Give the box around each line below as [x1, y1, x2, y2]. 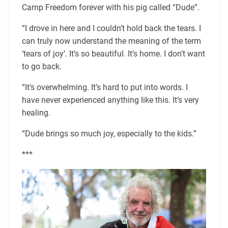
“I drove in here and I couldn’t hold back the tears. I [21, 23, 201, 34]
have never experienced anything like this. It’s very [21, 95, 199, 105]
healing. [21, 108, 50, 118]
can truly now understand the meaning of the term [21, 36, 201, 46]
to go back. [21, 62, 62, 72]
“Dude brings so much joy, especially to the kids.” [21, 129, 196, 139]
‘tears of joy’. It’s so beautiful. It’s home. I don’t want [21, 49, 205, 59]
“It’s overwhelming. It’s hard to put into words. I [21, 82, 188, 93]
